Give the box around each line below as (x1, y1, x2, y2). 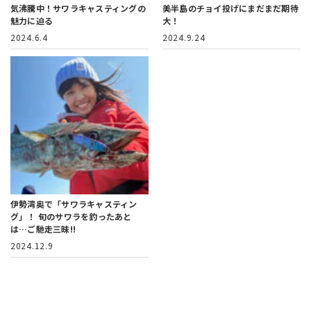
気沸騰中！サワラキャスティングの (10, 1, 146, 14)
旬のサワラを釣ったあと (37, 210, 132, 222)
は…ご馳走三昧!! (10, 222, 76, 235)
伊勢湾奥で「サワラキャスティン (10, 197, 137, 210)
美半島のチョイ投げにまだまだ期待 (162, 1, 299, 14)
